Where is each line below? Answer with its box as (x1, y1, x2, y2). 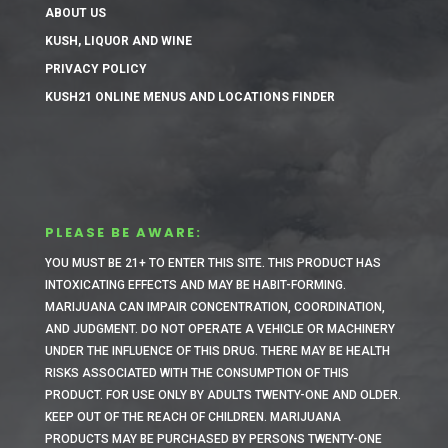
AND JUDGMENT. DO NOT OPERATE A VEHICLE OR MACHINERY (44, 321, 395, 336)
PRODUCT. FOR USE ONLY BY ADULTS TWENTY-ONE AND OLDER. (44, 387, 401, 402)
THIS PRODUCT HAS (267, 255, 381, 270)
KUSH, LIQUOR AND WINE (44, 33, 192, 48)
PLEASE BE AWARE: (44, 222, 202, 242)
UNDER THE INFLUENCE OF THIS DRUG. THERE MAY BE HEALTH (44, 343, 390, 358)
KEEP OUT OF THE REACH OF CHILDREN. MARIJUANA (44, 409, 341, 424)
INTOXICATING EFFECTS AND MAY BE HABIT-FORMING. (44, 277, 346, 292)
